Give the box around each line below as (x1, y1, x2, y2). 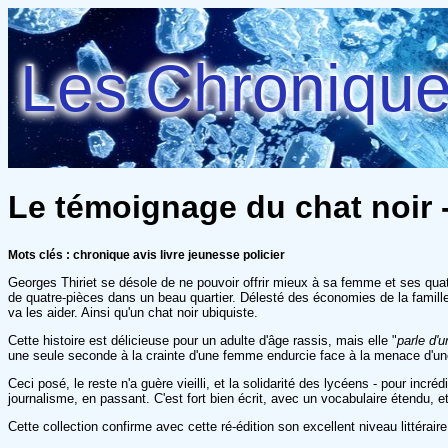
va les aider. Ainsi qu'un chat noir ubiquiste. (8, 304, 258, 320)
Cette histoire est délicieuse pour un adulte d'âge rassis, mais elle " (8, 332, 397, 348)
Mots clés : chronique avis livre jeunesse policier (8, 247, 285, 262)
